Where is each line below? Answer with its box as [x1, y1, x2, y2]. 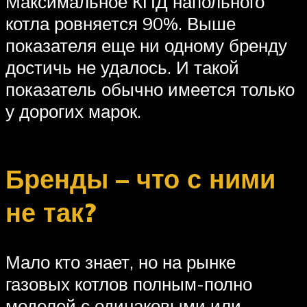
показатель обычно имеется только [5, 78, 295, 101]
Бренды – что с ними [5, 161, 275, 195]
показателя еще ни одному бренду [5, 34, 287, 57]
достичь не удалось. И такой [5, 56, 239, 79]
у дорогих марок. [5, 100, 141, 123]
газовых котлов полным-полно [5, 272, 252, 295]
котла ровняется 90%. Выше [5, 12, 236, 35]
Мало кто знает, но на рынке [5, 250, 236, 273]
